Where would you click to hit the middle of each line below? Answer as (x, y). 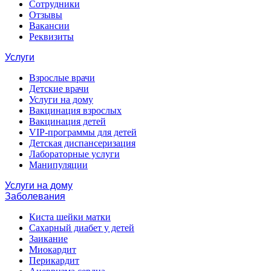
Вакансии (49, 26)
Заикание (48, 239)
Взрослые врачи (62, 78)
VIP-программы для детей (83, 132)
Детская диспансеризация (82, 143)
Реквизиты (51, 37)
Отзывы (46, 15)
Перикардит (54, 260)
